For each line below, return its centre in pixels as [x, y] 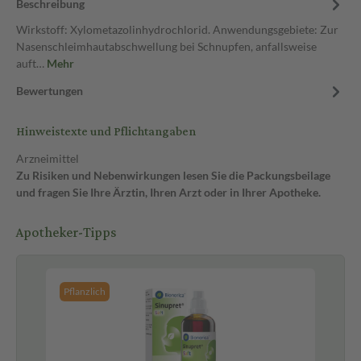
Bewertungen [50, 91]
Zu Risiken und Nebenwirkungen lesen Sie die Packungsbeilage [173, 175]
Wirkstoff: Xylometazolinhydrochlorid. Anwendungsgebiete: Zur [177, 29]
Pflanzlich [85, 291]
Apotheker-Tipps [66, 233]
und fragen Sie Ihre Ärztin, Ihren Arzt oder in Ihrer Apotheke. [168, 192]
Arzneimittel [48, 158]
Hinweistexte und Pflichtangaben [106, 132]
